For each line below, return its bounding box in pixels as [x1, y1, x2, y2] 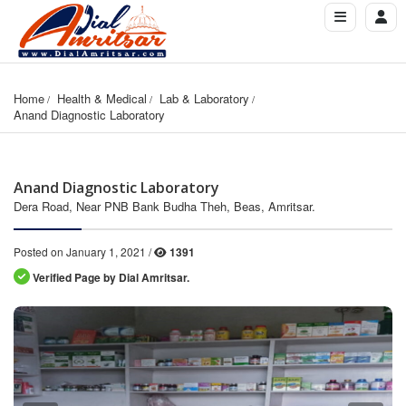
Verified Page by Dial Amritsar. [30, 268, 189, 285]
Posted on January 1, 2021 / [14, 243, 154, 259]
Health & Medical [57, 89, 147, 107]
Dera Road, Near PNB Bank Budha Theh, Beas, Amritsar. [14, 197, 315, 215]
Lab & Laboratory [159, 89, 249, 107]
